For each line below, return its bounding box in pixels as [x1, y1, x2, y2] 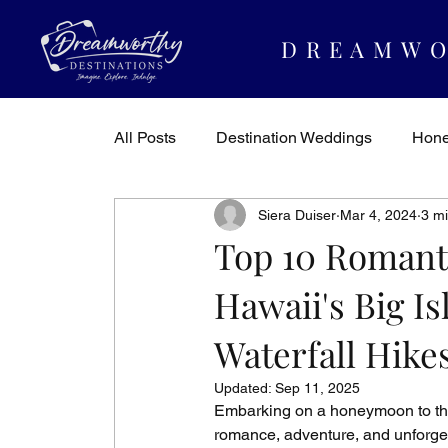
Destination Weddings [216, 128, 372, 147]
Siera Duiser [258, 206, 336, 223]
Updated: [214, 380, 275, 396]
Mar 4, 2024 [340, 206, 417, 223]
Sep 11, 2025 [275, 380, 360, 396]
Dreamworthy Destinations [154, 208, 343, 227]
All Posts [114, 128, 176, 147]
